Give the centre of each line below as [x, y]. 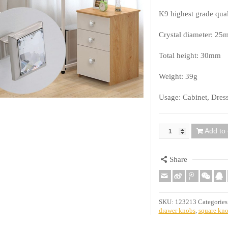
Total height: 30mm [190, 55]
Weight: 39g [178, 76]
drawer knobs [177, 210]
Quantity [173, 131]
